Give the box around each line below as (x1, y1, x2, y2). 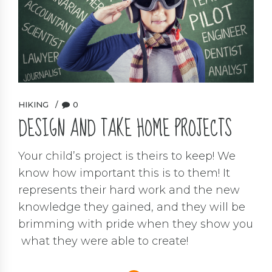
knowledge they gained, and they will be (18, 200, 245, 214)
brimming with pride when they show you (18, 217, 253, 231)
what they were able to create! (18, 234, 188, 248)
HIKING (18, 100, 49, 110)
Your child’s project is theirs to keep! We (18, 149, 236, 163)
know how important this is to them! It (18, 166, 230, 180)
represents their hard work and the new (18, 183, 240, 197)
